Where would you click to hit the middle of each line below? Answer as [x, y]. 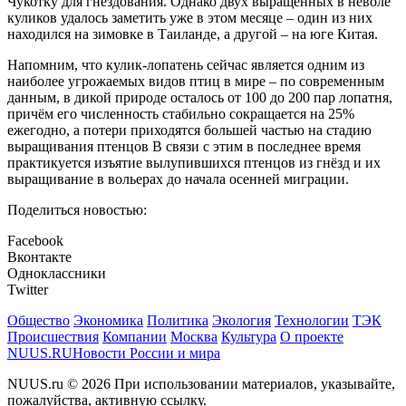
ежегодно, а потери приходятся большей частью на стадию [189, 130]
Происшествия [53, 337]
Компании [135, 337]
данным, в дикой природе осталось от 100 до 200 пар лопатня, [200, 98]
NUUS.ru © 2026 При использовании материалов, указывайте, [201, 384]
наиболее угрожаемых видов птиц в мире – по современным [196, 82]
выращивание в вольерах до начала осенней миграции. [178, 179]
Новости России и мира [146, 353]
